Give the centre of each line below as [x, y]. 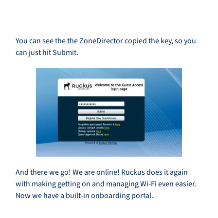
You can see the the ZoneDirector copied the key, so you [106, 41]
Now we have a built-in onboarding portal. [84, 196]
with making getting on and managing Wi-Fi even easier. [106, 184]
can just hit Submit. [47, 53]
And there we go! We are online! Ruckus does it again [102, 173]
